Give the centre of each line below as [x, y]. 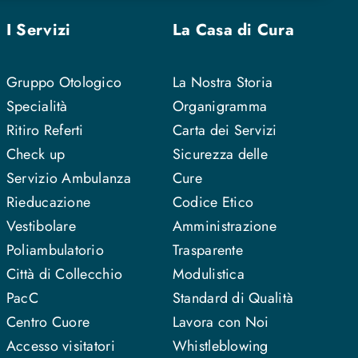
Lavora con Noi [221, 322]
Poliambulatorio [55, 250]
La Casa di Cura [233, 30]
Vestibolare [41, 226]
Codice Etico [213, 202]
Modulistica [208, 274]
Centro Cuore [48, 322]
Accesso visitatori [60, 346]
